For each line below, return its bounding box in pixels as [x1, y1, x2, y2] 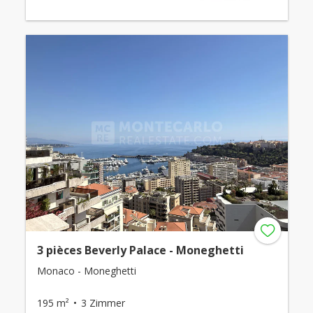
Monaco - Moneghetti [36, 264, 136, 278]
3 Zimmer [80, 296, 125, 310]
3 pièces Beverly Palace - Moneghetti [36, 242, 244, 259]
